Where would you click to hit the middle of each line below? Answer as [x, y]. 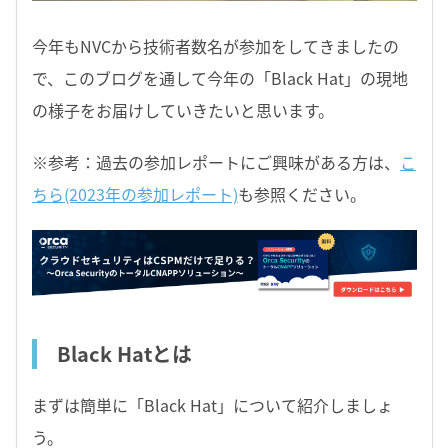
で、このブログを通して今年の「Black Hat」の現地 [220, 78]
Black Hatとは [124, 354]
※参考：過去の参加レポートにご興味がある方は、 [216, 162]
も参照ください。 [302, 194]
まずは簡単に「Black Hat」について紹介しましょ [212, 405]
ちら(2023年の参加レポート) [135, 194]
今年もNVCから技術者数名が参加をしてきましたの [215, 46]
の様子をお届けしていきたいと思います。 [183, 110]
